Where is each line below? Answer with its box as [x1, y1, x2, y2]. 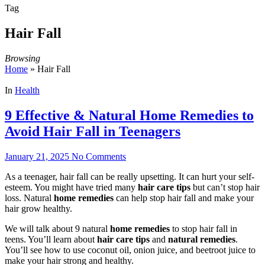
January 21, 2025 [5, 151, 69, 161]
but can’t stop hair [190, 182, 260, 192]
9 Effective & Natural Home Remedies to [5, 107, 254, 123]
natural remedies [168, 234, 235, 244]
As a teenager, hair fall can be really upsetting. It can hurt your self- [5, 171, 254, 182]
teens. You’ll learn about [5, 234, 97, 244]
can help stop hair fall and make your [114, 192, 254, 203]
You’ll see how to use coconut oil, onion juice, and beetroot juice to [5, 244, 256, 255]
